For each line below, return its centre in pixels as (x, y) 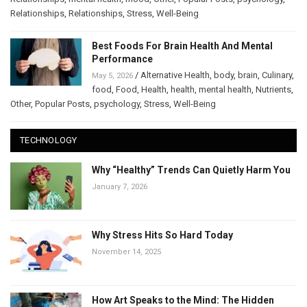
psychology (117, 104)
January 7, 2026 (120, 187)
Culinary (277, 75)
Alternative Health (175, 75)
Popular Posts (62, 104)
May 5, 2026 (112, 76)
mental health (225, 90)
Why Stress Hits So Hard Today (162, 235)
